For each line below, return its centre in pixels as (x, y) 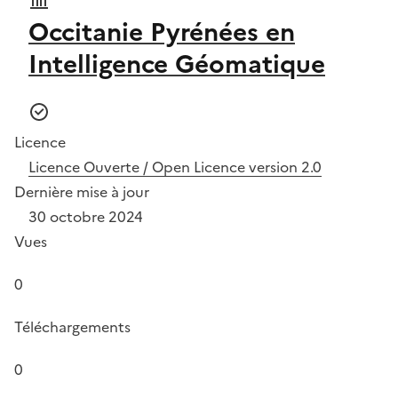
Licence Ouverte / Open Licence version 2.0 (175, 167)
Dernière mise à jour (82, 191)
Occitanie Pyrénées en (162, 32)
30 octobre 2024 (86, 216)
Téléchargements (72, 326)
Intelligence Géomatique (177, 64)
